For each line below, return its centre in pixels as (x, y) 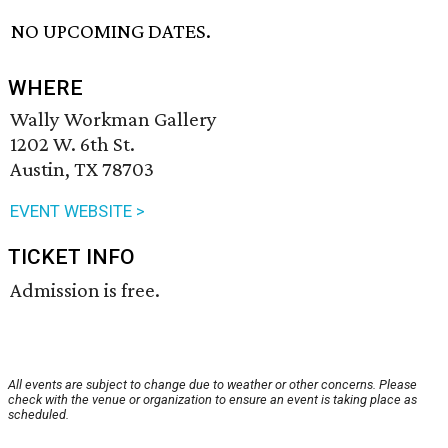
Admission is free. (85, 290)
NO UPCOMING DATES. (111, 31)
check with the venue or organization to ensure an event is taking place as (212, 400)
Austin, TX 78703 (82, 169)
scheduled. (38, 415)
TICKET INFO (71, 257)
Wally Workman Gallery (113, 119)
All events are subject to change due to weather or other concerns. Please (212, 385)
